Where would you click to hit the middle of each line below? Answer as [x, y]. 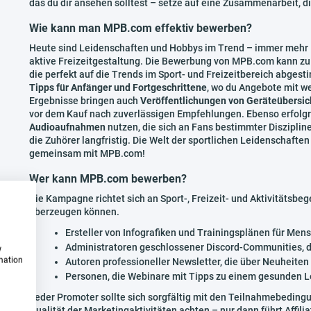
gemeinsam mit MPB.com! [87, 153]
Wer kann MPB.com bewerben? [108, 179]
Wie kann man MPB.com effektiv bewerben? [141, 28]
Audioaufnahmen [67, 127]
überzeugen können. [74, 212]
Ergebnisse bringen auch [85, 101]
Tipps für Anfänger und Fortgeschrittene [118, 87]
